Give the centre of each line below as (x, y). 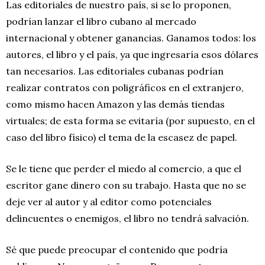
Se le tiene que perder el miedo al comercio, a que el (124, 168)
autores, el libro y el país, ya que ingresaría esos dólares (132, 54)
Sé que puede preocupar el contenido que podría (117, 249)
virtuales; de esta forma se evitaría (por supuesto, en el (130, 120)
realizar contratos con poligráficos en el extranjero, (125, 87)
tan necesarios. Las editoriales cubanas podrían (115, 71)
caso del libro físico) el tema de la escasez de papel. (122, 137)
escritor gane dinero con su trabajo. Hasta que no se (126, 185)
